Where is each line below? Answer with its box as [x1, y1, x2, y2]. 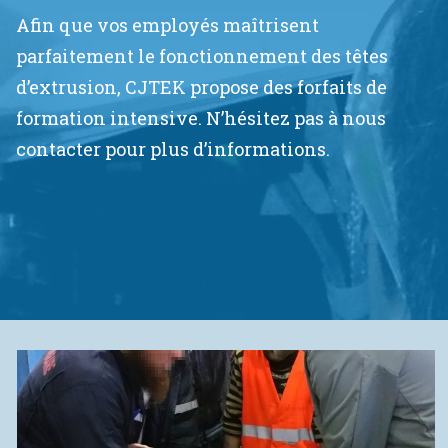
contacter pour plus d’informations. [16, 137, 330, 161]
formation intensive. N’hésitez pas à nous [16, 106, 386, 130]
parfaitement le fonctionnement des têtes [16, 44, 388, 68]
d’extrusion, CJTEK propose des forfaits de [16, 75, 387, 99]
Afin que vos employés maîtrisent [16, 13, 319, 37]
